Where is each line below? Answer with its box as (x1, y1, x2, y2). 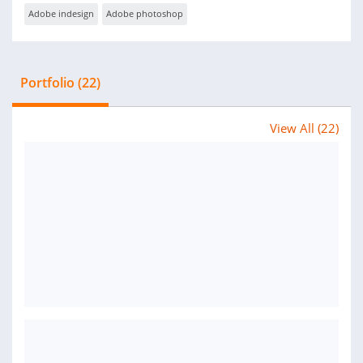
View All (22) (270, 120, 339, 136)
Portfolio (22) (20, 74, 100, 92)
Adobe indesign (28, 7, 94, 19)
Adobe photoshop (106, 7, 183, 19)
